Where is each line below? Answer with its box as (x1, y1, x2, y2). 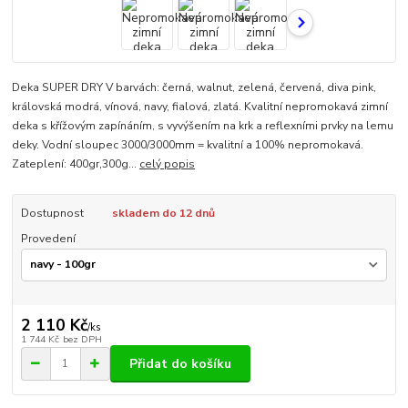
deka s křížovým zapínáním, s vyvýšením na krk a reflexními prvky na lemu (12, 118, 394, 134)
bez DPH (62, 332, 102, 347)
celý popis (139, 157, 196, 172)
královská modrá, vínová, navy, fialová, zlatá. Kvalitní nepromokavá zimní (12, 99, 389, 115)
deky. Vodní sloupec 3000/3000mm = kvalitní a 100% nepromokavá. (12, 138, 364, 153)
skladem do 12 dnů (111, 206, 215, 221)
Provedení (20, 231, 76, 247)
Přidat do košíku (129, 354, 231, 372)
